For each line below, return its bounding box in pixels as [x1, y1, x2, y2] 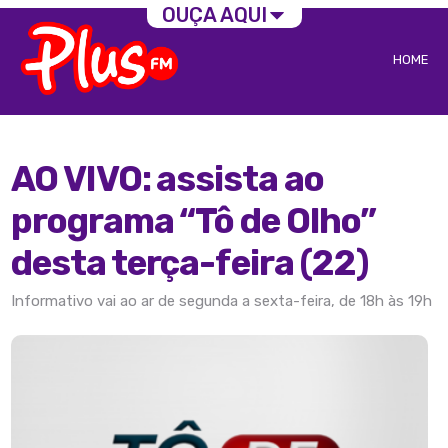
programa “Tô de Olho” [11, 200, 376, 243]
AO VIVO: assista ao [11, 158, 324, 201]
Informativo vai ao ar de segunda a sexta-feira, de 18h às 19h [11, 292, 433, 311]
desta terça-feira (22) [11, 242, 368, 285]
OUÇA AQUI [161, 3, 267, 28]
